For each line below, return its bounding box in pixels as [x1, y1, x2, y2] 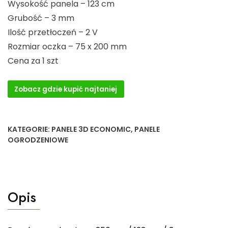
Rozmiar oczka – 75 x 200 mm [8, 40, 127, 52]
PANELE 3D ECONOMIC [51, 124, 131, 135]
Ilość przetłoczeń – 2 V [8, 26, 98, 38]
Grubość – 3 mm [8, 12, 74, 24]
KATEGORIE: [8, 124, 51, 135]
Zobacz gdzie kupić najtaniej [14, 84, 118, 94]
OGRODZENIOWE [8, 135, 68, 146]
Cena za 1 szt [8, 54, 59, 67]
